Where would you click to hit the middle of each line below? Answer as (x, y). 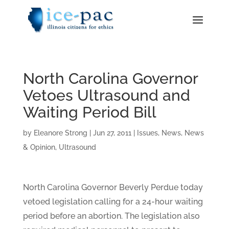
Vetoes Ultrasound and (106, 95)
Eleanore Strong (60, 133)
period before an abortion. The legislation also (111, 216)
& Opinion (39, 147)
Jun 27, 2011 (112, 133)
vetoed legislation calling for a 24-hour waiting (113, 202)
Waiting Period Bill (89, 112)
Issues (147, 133)
